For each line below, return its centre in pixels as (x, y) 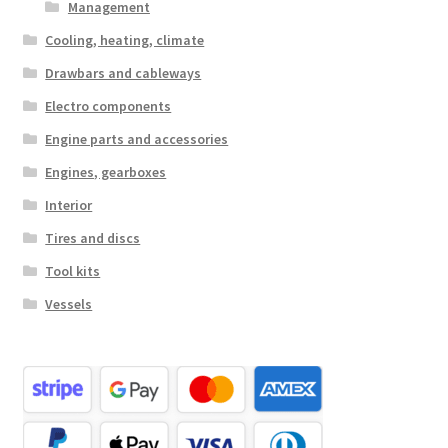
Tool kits (73, 270)
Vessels (69, 303)
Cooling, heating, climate (125, 39)
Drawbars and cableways (123, 72)
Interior (69, 204)
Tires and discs (93, 237)
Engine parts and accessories (137, 138)
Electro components (108, 105)
